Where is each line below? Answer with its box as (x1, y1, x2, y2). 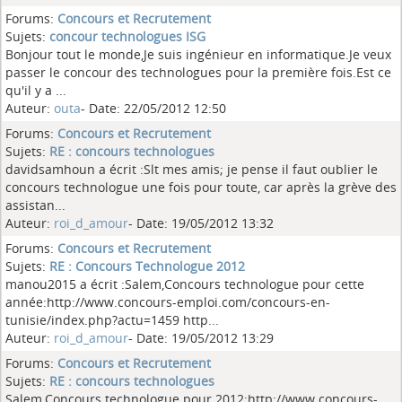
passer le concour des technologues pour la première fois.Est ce (5, 64, 391, 81)
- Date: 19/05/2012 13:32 (128, 214, 274, 232)
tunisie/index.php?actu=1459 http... (5, 311, 219, 328)
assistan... (5, 197, 66, 214)
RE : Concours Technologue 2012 (49, 258, 245, 275)
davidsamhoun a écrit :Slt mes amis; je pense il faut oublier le (5, 161, 378, 178)
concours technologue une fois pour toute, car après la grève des (5, 179, 397, 196)
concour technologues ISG (49, 28, 205, 45)
